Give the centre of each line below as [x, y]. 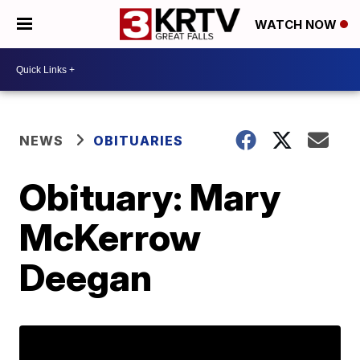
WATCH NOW [297, 25]
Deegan [86, 277]
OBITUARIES [139, 141]
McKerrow [110, 237]
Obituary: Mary [150, 197]
